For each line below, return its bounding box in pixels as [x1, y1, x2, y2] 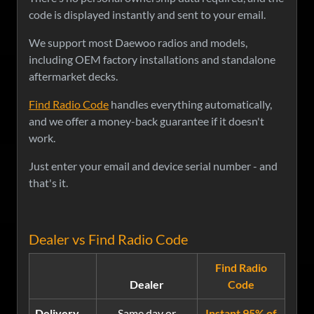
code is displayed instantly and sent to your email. [29, 8, 266, 22]
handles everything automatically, [109, 97, 272, 111]
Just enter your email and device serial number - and [29, 159, 278, 173]
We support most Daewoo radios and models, [29, 36, 247, 50]
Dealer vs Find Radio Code [29, 231, 188, 248]
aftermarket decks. [29, 69, 118, 83]
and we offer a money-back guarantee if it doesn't [29, 114, 264, 128]
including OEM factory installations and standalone [29, 53, 275, 67]
